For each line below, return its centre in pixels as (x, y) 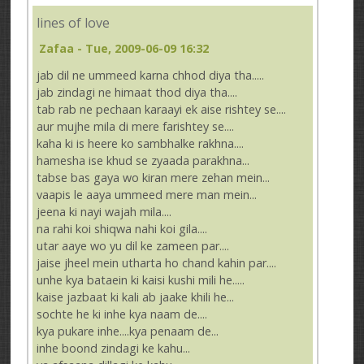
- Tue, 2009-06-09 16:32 (142, 49)
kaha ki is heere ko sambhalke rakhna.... (141, 144)
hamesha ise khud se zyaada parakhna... (143, 161)
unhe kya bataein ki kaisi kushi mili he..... (141, 280)
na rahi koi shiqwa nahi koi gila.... (122, 229)
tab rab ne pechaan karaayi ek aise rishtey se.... (162, 110)
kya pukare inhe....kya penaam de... (128, 331)
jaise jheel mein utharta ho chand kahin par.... (157, 263)
